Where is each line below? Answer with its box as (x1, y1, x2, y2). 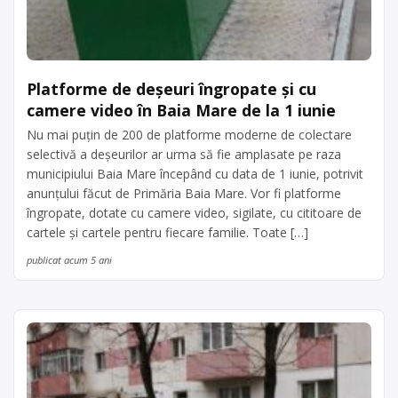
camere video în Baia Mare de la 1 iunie (27, 99, 336, 121)
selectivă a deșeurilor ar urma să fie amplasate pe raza (27, 145, 341, 163)
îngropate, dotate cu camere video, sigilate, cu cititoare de (27, 203, 362, 221)
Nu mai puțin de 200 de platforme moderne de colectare (27, 125, 352, 143)
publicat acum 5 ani (27, 252, 112, 267)
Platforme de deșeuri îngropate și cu (27, 77, 316, 99)
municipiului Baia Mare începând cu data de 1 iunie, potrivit (27, 164, 363, 182)
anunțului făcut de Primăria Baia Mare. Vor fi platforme (27, 184, 341, 202)
